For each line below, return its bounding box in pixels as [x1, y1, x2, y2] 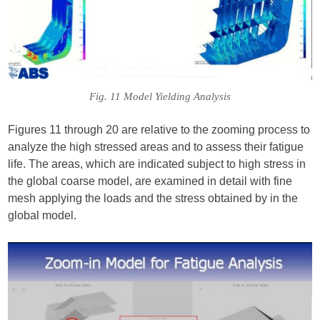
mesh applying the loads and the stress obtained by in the [8, 191, 299, 204]
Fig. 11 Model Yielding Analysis [89, 90, 231, 102]
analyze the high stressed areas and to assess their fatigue [8, 140, 304, 153]
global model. [8, 209, 77, 221]
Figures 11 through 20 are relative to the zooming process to [8, 123, 311, 136]
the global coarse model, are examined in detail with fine [8, 174, 293, 187]
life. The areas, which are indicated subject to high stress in [8, 157, 306, 170]
